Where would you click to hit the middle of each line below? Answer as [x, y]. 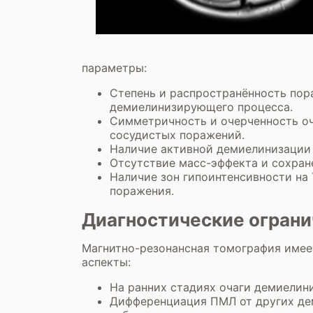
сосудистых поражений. [177, 135]
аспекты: [106, 262]
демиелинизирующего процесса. [201, 107]
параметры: [114, 68]
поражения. [142, 191]
